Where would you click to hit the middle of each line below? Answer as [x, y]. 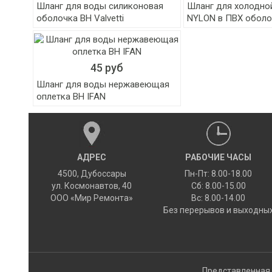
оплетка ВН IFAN [71, 97]
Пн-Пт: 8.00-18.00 [219, 174]
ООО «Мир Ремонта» [92, 198]
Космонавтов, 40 [98, 186]
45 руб [107, 68]
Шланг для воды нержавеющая [103, 84]
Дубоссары [103, 174]
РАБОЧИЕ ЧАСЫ [219, 157]
